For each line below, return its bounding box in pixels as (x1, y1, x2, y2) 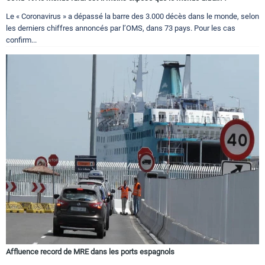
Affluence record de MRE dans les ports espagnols (6, 247, 174, 257)
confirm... (6, 35, 37, 45)
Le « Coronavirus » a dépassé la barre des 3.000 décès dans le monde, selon (6, 12, 259, 21)
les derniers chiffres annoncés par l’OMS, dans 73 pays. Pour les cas (6, 24, 235, 33)
